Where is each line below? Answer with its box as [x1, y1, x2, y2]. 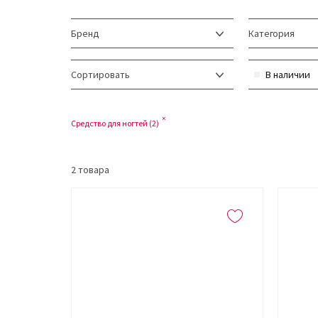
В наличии [265, 68, 310, 82]
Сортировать [71, 68, 130, 82]
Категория [248, 27, 295, 40]
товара [76, 163, 109, 177]
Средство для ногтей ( [71, 118, 152, 129]
